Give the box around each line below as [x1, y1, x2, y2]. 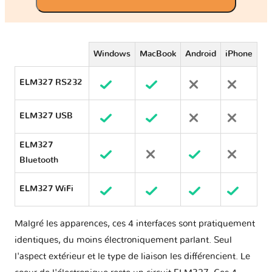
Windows [93, 50, 131, 59]
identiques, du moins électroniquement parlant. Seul [15, 236, 232, 245]
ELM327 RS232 [19, 78, 83, 87]
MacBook [140, 50, 176, 59]
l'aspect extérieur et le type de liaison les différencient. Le [15, 252, 250, 262]
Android [185, 50, 216, 59]
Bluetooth [19, 156, 58, 165]
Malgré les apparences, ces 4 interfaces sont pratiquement [15, 219, 255, 229]
